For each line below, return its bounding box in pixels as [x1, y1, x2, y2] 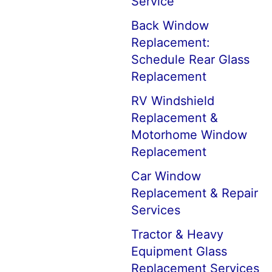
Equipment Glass [131, 244, 227, 259]
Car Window [131, 169, 201, 183]
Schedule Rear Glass [131, 52, 250, 67]
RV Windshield [131, 93, 214, 108]
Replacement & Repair [131, 186, 258, 200]
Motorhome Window [131, 127, 247, 142]
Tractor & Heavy [131, 227, 223, 242]
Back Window [131, 18, 209, 33]
